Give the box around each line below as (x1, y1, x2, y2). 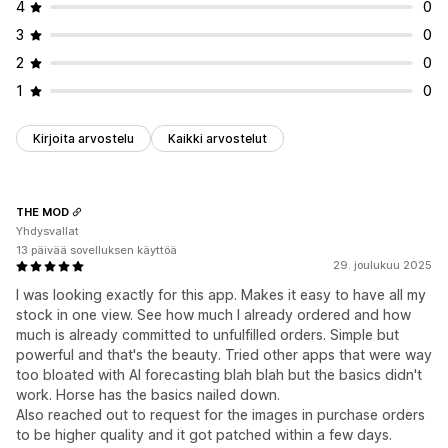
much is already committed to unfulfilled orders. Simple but (16, 326, 399, 344)
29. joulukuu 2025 (333, 258, 432, 273)
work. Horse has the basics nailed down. (16, 386, 280, 404)
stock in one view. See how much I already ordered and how (16, 306, 411, 324)
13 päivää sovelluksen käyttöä (16, 243, 177, 258)
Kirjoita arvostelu (33, 131, 134, 147)
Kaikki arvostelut (168, 131, 267, 147)
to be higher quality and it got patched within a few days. (16, 426, 392, 444)
